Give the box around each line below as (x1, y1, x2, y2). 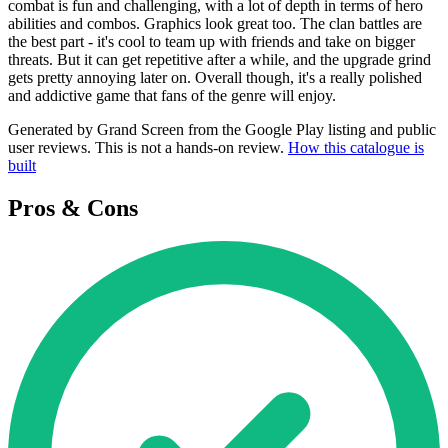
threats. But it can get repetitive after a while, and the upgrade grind (8, 50, 431, 68)
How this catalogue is (288, 138, 424, 156)
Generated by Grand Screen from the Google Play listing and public (8, 120, 436, 138)
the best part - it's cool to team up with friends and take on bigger (8, 32, 415, 50)
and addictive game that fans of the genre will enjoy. (8, 86, 336, 104)
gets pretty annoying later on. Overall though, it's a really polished (8, 68, 422, 86)
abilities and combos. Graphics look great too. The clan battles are (8, 14, 422, 32)
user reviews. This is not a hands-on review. (8, 138, 288, 156)
